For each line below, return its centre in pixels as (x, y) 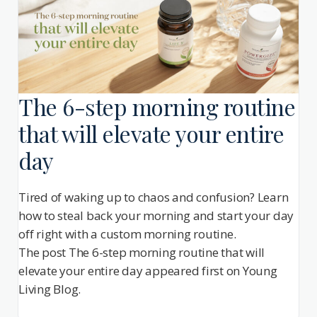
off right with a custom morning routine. (127, 234)
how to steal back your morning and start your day (156, 216)
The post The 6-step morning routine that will (142, 253)
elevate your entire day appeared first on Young (148, 271)
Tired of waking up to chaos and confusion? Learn (154, 197)
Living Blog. (50, 289)
